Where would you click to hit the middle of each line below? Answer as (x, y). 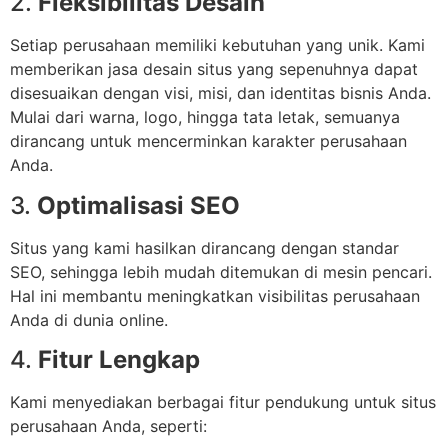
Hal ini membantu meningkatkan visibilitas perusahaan (215, 295)
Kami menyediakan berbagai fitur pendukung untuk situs (223, 402)
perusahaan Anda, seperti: (108, 426)
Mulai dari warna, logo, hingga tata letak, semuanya (205, 117)
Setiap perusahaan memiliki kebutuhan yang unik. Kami (217, 45)
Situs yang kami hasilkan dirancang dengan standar (204, 247)
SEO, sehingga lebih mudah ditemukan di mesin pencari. (221, 271)
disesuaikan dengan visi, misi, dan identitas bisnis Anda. (220, 93)
